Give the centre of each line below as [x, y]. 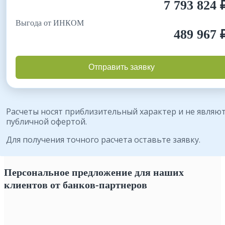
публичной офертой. [46, 121]
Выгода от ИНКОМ [50, 23]
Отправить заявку [122, 67]
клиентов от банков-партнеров [76, 185]
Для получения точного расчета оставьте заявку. [103, 139]
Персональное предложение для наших [94, 172]
